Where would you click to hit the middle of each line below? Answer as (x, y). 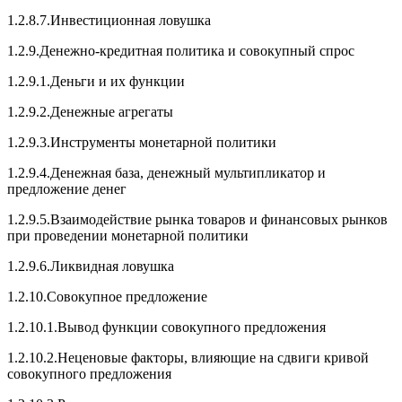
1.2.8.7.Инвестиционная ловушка (109, 20)
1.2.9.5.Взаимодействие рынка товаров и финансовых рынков (197, 219)
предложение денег (67, 189)
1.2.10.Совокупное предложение (107, 297)
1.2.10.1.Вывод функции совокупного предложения (166, 327)
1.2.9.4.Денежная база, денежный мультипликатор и (166, 173)
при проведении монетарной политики (128, 236)
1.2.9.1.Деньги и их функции (96, 81)
